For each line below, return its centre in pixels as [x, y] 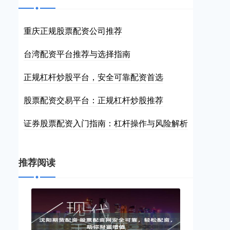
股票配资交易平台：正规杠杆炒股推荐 [93, 100]
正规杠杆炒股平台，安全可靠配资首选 [93, 77]
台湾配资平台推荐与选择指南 [77, 54]
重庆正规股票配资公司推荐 [73, 31]
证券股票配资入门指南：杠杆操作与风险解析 [106, 123]
